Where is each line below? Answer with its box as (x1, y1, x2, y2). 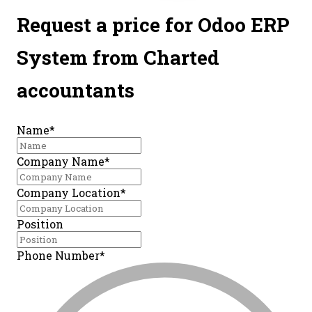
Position (17, 217, 63, 232)
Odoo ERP (198, 12, 289, 38)
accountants (17, 77, 134, 104)
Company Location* (17, 185, 126, 201)
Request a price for (17, 12, 198, 38)
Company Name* (17, 154, 110, 169)
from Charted (88, 45, 219, 71)
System (17, 45, 88, 71)
